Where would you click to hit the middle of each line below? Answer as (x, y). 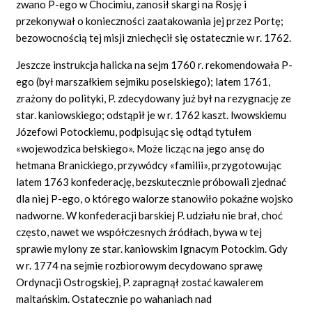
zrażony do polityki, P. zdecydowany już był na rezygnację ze (154, 98)
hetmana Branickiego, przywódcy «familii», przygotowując (149, 165)
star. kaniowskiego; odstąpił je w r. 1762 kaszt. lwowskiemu (151, 115)
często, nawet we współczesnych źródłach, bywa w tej (139, 232)
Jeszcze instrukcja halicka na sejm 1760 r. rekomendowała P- (155, 64)
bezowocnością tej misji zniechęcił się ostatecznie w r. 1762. (154, 37)
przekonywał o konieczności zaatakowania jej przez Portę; (150, 21)
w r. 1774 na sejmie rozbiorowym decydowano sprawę (140, 265)
